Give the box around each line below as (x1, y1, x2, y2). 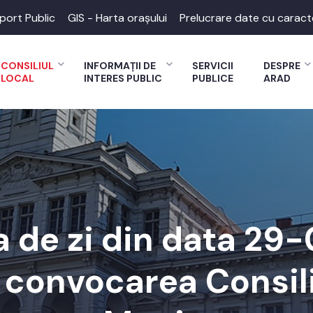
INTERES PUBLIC (84, 72, 162, 85)
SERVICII (192, 59, 233, 72)
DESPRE (263, 59, 300, 72)
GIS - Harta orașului (68, 10, 167, 25)
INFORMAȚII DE (84, 59, 156, 72)
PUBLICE (192, 72, 233, 85)
